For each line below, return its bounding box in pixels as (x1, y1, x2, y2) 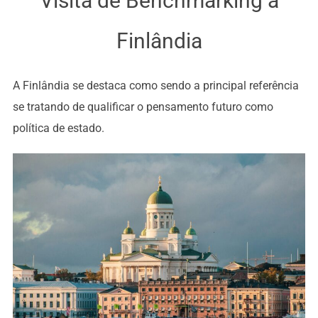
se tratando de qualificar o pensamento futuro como (12, 100, 273, 114)
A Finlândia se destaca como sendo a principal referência (12, 79, 299, 92)
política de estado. (12, 121, 104, 135)
